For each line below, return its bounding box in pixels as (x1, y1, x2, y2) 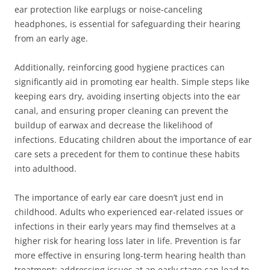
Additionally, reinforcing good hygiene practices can (14, 61, 225, 73)
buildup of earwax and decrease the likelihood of (14, 119, 213, 131)
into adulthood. (14, 163, 77, 174)
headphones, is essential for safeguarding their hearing (14, 18, 240, 30)
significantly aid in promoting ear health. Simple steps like (14, 76, 250, 87)
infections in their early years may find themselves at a (14, 221, 236, 232)
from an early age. (14, 33, 88, 44)
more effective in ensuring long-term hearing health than (14, 250, 246, 261)
